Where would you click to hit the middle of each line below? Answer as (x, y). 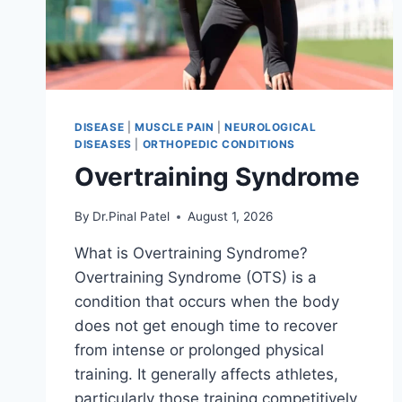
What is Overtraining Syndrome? (191, 253)
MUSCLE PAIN (174, 127)
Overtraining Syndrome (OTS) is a (196, 278)
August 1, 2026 (231, 217)
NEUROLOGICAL (271, 127)
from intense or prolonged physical (199, 350)
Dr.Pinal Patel (131, 217)
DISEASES (103, 144)
